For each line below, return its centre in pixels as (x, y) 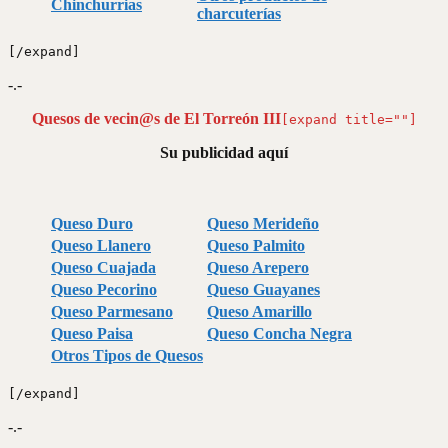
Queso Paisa (92, 333)
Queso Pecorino (104, 289)
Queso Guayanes (263, 289)
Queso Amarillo (259, 311)
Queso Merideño (263, 223)
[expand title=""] (348, 119)
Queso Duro (92, 223)
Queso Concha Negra (279, 333)
